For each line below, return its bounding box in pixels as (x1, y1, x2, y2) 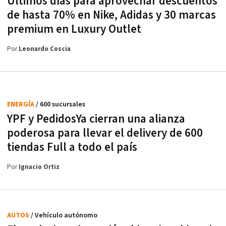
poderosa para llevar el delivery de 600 (7, 125, 203, 141)
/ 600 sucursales (36, 99, 85, 109)
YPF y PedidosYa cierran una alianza (7, 111, 185, 127)
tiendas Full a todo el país (7, 139, 137, 155)
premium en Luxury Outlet (7, 21, 141, 37)
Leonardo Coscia (19, 44, 71, 53)
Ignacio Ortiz (19, 162, 60, 172)
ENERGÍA (7, 99, 36, 109)
